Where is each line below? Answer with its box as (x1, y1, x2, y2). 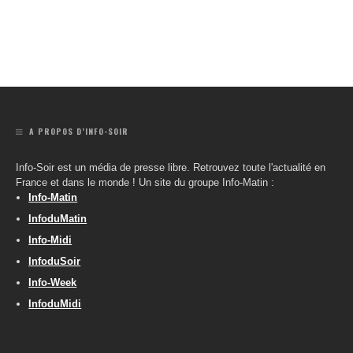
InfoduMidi (28, 298, 82, 310)
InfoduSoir (28, 255, 81, 268)
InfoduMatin (28, 213, 87, 225)
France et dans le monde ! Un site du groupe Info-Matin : (16, 176, 274, 189)
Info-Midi (28, 234, 72, 247)
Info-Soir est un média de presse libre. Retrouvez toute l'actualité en (16, 162, 325, 174)
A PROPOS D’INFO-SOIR (29, 125, 128, 138)
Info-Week (28, 277, 77, 289)
